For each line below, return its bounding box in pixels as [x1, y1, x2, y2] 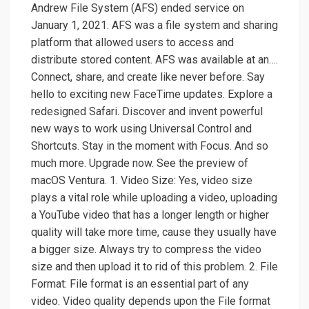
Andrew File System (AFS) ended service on [31, 1, 244, 15]
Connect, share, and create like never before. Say [31, 70, 265, 84]
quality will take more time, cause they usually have [31, 226, 277, 239]
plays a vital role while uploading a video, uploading [31, 191, 277, 205]
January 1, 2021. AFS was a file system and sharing [31, 19, 278, 32]
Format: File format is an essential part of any [31, 277, 249, 291]
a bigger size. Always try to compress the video [31, 243, 261, 257]
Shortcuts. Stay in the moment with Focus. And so [31, 139, 268, 153]
